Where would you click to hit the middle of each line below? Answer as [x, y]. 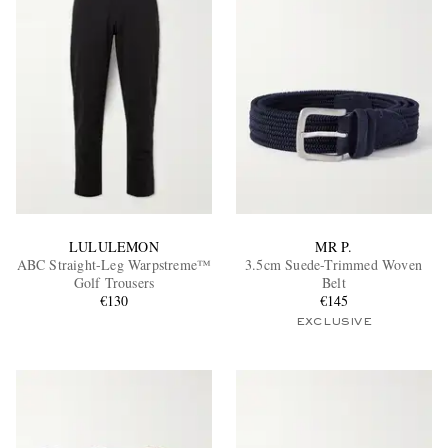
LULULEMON [114, 246]
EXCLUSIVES [157, 192]
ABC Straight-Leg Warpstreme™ [114, 264]
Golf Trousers [114, 282]
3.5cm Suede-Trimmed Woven [333, 264]
